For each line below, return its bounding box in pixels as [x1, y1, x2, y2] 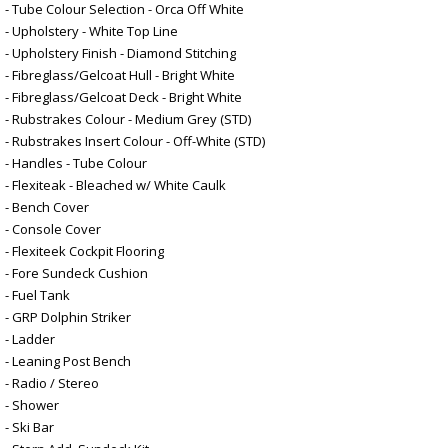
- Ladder [5, 329, 55, 348]
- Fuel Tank [5, 285, 70, 304]
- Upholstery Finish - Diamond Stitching [5, 43, 236, 62]
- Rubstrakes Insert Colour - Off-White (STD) [5, 131, 265, 150]
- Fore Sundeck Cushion [5, 263, 148, 282]
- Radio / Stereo [5, 373, 99, 392]
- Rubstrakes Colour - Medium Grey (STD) [5, 109, 251, 128]
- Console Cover [5, 219, 101, 238]
